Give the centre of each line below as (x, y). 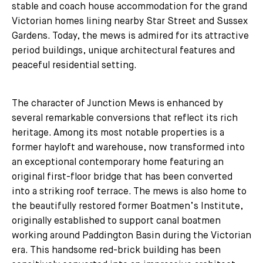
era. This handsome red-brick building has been (116, 250)
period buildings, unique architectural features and (123, 51)
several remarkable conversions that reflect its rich (125, 118)
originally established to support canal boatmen (116, 221)
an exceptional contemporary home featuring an (118, 162)
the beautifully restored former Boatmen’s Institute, (127, 206)
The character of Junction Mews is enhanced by (117, 104)
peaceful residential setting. (74, 65)
